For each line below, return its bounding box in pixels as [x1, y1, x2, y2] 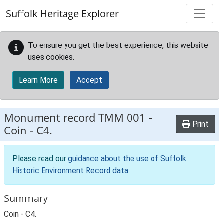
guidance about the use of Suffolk [68, 154, 186, 163]
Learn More [19, 75, 58, 85]
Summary [4, 192, 48, 205]
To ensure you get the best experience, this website [28, 41, 208, 50]
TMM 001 [98, 110, 146, 125]
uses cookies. [28, 52, 74, 62]
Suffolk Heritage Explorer [6, 7, 119, 20]
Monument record [4, 110, 98, 125]
